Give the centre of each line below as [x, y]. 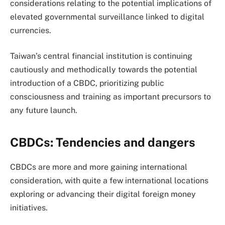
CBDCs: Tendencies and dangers [103, 142]
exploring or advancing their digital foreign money [103, 194]
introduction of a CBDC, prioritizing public [87, 83]
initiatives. [29, 207]
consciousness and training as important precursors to [110, 97]
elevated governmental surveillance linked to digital [107, 17]
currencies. [31, 30]
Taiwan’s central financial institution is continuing [101, 56]
